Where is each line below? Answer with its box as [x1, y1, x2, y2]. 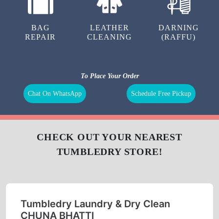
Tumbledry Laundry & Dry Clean [21, 198, 170, 210]
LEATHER [89, 23, 129, 32]
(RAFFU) [161, 33, 196, 42]
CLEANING [87, 33, 132, 42]
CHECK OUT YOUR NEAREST [37, 131, 182, 143]
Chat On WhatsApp [28, 90, 82, 98]
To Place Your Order [80, 72, 139, 80]
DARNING [158, 23, 199, 32]
